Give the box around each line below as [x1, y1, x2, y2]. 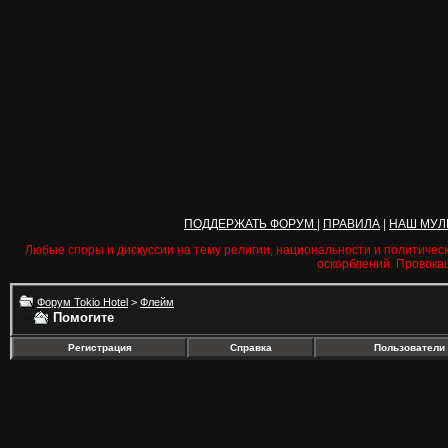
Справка [229, 342, 272, 353]
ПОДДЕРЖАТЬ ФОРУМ [184, 217, 317, 231]
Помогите [53, 310, 114, 325]
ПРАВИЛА [323, 217, 380, 231]
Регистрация [67, 342, 132, 353]
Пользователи [373, 342, 445, 353]
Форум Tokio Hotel [37, 296, 128, 308]
